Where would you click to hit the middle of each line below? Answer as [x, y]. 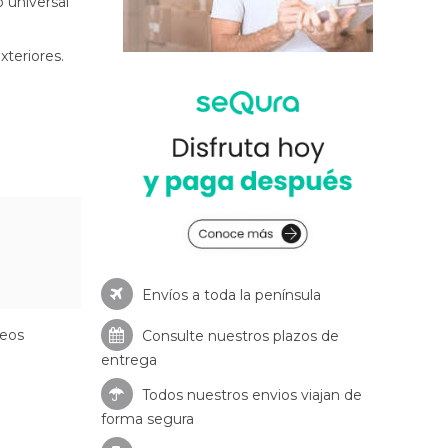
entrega [128, 359]
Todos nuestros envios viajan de [249, 394]
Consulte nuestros [205, 335]
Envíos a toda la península [229, 294]
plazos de [305, 335]
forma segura [147, 418]
